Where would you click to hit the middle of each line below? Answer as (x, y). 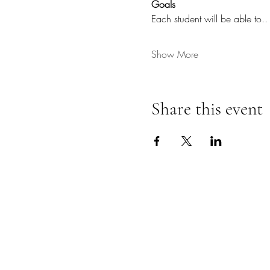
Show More (174, 54)
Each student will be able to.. (209, 19)
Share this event (207, 109)
